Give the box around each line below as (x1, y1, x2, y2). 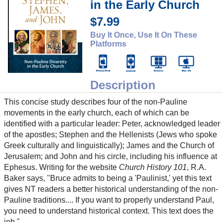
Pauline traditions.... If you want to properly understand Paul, (4, 196, 214, 205)
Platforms (90, 40, 126, 49)
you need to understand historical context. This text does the (4, 207, 214, 216)
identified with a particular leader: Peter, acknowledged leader (4, 119, 220, 128)
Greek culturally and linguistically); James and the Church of (4, 141, 214, 150)
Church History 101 (119, 163, 187, 172)
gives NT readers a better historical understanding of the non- (4, 185, 218, 194)
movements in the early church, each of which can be (4, 109, 189, 117)
